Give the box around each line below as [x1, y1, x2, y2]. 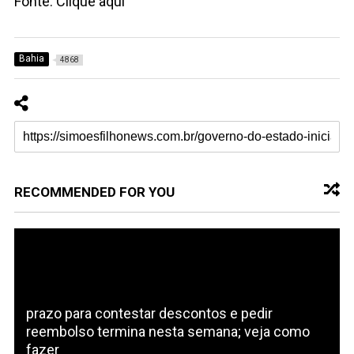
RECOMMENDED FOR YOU [13, 183, 175, 200]
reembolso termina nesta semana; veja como [25, 322, 310, 340]
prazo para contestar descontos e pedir [25, 304, 273, 322]
